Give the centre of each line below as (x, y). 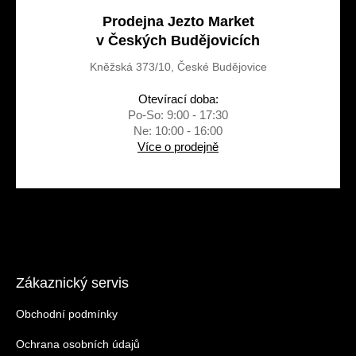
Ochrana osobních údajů (78, 344)
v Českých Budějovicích (178, 40)
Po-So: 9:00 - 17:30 (178, 114)
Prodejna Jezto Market (178, 21)
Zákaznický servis (72, 282)
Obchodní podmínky (67, 313)
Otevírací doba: (178, 99)
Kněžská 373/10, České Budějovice (178, 66)
